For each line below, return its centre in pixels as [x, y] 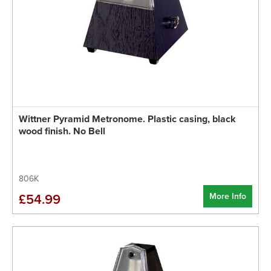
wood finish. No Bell [62, 131]
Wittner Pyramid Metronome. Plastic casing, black [127, 119]
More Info [228, 196]
